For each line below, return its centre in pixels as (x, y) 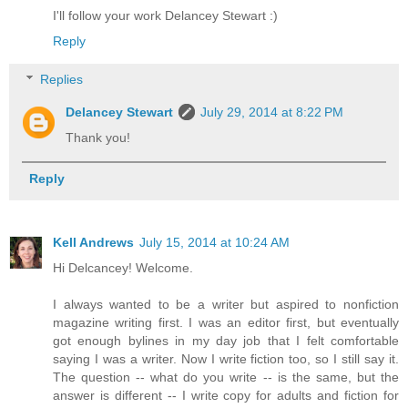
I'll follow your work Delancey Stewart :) (165, 16)
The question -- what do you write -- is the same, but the (226, 377)
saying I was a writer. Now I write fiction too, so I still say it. (226, 358)
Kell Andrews (93, 242)
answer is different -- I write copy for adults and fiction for (226, 395)
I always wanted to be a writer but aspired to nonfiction (226, 304)
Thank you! (98, 137)
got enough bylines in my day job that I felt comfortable (226, 340)
